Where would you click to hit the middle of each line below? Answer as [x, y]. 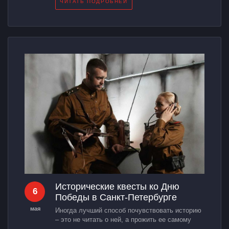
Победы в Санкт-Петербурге [116, 197]
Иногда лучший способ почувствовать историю [128, 210]
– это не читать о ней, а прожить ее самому [123, 219]
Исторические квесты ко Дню [117, 186]
